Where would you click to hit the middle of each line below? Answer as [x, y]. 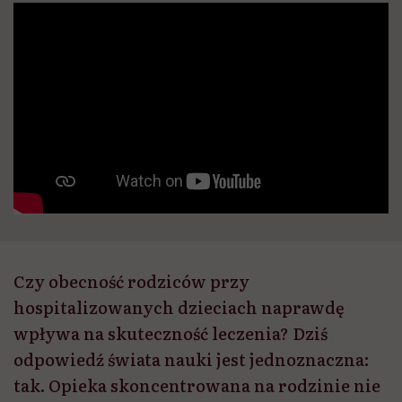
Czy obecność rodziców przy [131, 281]
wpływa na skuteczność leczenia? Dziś [170, 333]
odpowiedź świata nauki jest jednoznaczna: [191, 359]
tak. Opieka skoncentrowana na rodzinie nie [197, 385]
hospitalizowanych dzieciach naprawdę [179, 307]
